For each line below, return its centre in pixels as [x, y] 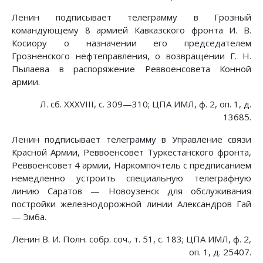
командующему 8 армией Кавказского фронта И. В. [131, 30]
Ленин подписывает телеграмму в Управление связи [131, 139]
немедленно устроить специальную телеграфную [131, 178]
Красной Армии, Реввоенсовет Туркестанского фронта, [131, 152]
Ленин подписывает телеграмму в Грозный [131, 17]
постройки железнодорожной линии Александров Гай [131, 204]
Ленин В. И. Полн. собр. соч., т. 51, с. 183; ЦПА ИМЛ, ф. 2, [132, 239]
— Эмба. [29, 217]
